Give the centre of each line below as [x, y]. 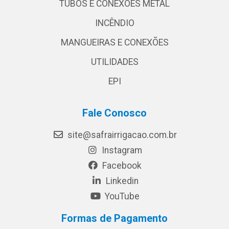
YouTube [121, 196]
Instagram [121, 150]
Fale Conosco [114, 113]
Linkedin [121, 181]
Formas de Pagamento [114, 218]
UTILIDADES [114, 62]
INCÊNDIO [114, 23]
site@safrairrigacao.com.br [121, 135]
